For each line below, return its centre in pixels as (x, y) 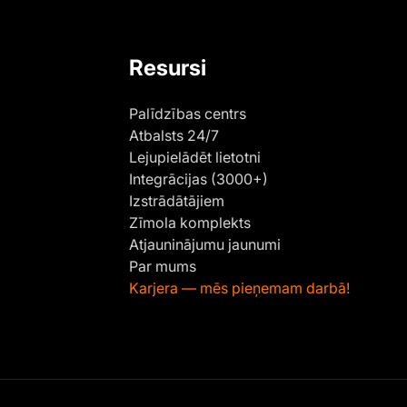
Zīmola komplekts (190, 222)
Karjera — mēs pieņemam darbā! (239, 288)
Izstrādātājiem (177, 200)
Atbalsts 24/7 (174, 135)
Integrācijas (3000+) (199, 179)
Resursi (168, 67)
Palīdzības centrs (188, 113)
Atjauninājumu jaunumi (205, 244)
